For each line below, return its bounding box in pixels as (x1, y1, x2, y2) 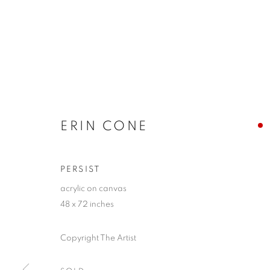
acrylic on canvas (60, 184, 127, 193)
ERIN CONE (60, 119, 148, 133)
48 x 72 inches (60, 200, 114, 209)
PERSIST (60, 165, 101, 174)
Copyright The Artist (60, 234, 136, 242)
